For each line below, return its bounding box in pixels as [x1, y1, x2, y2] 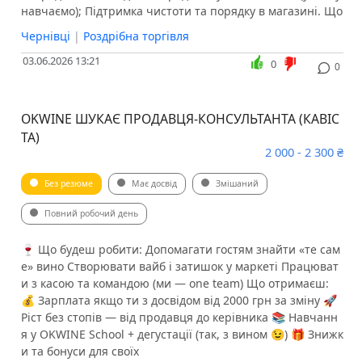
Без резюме [44, 178, 93, 190]
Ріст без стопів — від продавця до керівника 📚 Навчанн [20, 309, 338, 326]
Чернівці [20, 28, 70, 44]
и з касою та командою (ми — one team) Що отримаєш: [20, 276, 329, 292]
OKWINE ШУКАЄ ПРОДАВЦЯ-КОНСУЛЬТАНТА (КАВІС [20, 110, 339, 128]
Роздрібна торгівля [82, 28, 189, 44]
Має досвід [131, 178, 177, 190]
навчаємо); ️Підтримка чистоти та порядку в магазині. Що [20, 3, 343, 19]
